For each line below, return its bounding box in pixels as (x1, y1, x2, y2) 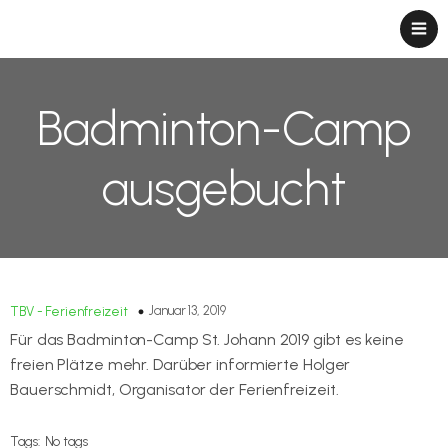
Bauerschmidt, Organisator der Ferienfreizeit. (10, 380, 339, 399)
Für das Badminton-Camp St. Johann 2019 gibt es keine (10, 330, 404, 349)
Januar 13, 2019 (149, 303, 226, 318)
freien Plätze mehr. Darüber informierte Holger (10, 355, 351, 374)
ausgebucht (102, 159, 346, 217)
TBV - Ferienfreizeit (10, 304, 128, 319)
